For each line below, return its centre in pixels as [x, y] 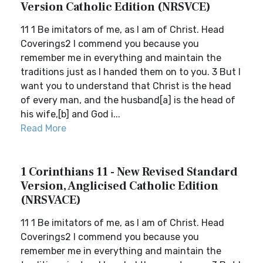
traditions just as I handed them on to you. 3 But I [131, 72]
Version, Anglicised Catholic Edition [119, 186]
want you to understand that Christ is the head [126, 86]
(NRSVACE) [51, 200]
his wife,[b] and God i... [70, 114]
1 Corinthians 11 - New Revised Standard [129, 172]
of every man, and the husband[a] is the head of [128, 100]
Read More [43, 128]
